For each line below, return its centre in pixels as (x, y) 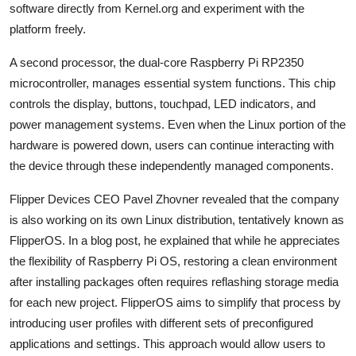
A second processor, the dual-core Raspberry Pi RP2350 (157, 63)
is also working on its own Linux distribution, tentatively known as (177, 220)
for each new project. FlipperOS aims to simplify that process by (175, 303)
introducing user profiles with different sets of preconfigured (161, 323)
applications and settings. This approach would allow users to (167, 344)
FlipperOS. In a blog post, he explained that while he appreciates (175, 241)
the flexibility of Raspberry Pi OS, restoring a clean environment (173, 261)
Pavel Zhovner (161, 199)
